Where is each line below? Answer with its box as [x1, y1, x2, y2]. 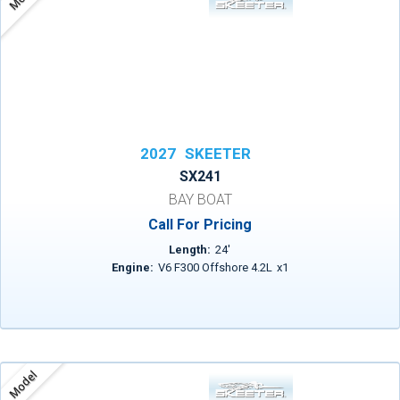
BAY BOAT [168, 191, 232, 208]
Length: [169, 243, 212, 256]
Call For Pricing [148, 216, 252, 233]
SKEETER [185, 145, 251, 162]
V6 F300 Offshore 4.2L [157, 261, 272, 274]
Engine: [111, 261, 154, 274]
